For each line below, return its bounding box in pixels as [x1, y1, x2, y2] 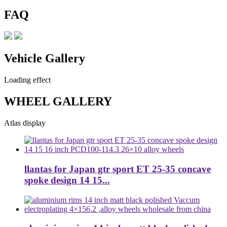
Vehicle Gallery [4, 52, 85, 65]
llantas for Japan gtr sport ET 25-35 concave [24, 163, 211, 174]
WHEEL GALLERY [4, 95, 112, 108]
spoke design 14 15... [24, 174, 110, 185]
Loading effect [4, 75, 51, 85]
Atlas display [4, 119, 46, 128]
